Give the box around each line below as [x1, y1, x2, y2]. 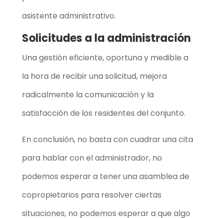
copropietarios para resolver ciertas [21, 189, 162, 200]
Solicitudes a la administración [21, 30, 191, 46]
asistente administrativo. [21, 10, 116, 21]
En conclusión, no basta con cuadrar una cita [21, 133, 193, 145]
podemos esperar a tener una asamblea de [21, 170, 189, 182]
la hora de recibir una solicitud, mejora [21, 70, 167, 82]
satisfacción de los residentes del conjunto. [21, 107, 185, 119]
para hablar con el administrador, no [21, 152, 162, 163]
